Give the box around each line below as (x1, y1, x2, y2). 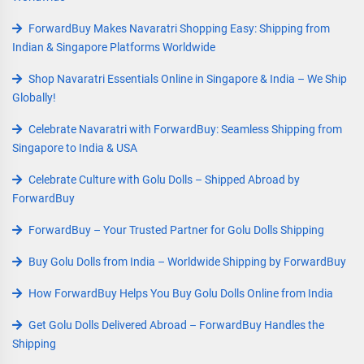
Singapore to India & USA (12, 141, 137, 154)
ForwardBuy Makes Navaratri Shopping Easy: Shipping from (28, 22, 330, 35)
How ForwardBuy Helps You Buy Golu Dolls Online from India (28, 287, 333, 300)
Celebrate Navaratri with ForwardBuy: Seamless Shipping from (28, 123, 342, 136)
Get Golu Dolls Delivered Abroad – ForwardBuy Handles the (28, 318, 324, 331)
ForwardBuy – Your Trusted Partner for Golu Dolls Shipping (28, 223, 324, 236)
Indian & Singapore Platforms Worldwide (12, 41, 215, 54)
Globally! (12, 91, 56, 104)
